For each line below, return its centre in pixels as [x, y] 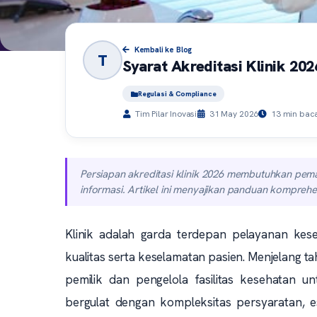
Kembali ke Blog [162, 50]
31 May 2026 [233, 114]
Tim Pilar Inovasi [165, 114]
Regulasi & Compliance [177, 94]
